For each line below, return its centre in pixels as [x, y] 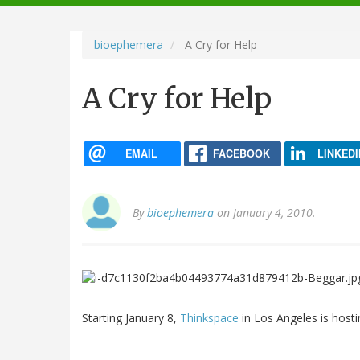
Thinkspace [209, 318]
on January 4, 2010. [265, 213]
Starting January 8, [131, 318]
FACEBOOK [241, 153]
